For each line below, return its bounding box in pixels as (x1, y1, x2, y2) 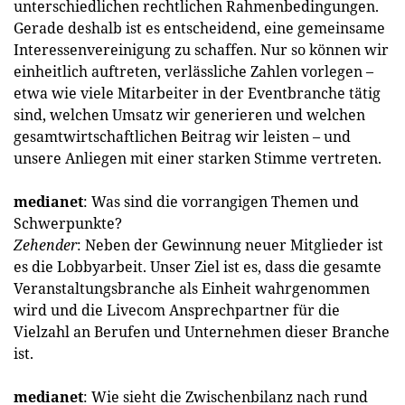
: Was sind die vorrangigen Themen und (83, 192, 359, 212)
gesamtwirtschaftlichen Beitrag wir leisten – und (14, 127, 351, 146)
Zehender (14, 235, 77, 255)
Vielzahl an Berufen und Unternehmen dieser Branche (14, 322, 390, 342)
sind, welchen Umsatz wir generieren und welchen (14, 105, 365, 125)
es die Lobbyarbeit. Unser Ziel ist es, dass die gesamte (14, 257, 381, 277)
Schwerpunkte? (14, 213, 122, 233)
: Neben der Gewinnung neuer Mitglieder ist (77, 235, 383, 255)
